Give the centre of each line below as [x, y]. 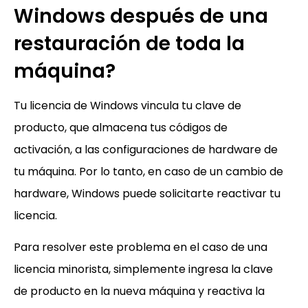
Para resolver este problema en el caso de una [141, 247]
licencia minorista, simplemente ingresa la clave [143, 269]
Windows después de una [141, 16]
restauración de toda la [129, 43]
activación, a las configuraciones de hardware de [146, 149]
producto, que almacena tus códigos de [121, 127]
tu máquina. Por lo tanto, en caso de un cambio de [148, 171]
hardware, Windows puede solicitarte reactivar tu [147, 193]
